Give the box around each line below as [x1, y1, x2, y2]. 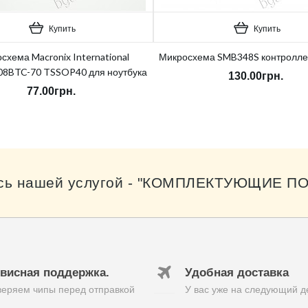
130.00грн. [228, 70, 283, 82]
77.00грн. [26, 85, 76, 97]
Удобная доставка [185, 266, 289, 279]
